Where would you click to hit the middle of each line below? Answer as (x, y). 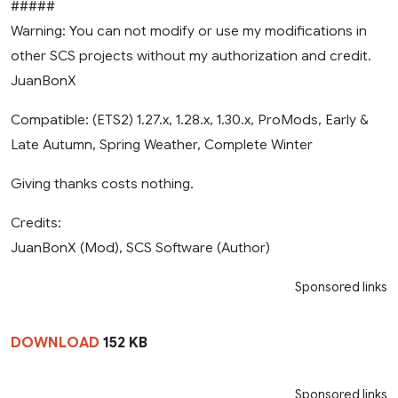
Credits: (36, 222)
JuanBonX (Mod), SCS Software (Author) (140, 247)
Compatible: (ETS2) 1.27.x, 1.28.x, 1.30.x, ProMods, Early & (190, 119)
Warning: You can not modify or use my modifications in (189, 30)
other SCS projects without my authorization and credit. (191, 55)
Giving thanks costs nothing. (102, 183)
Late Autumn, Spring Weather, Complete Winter (162, 144)
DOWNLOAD (55, 342)
